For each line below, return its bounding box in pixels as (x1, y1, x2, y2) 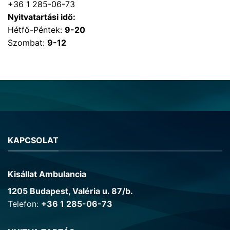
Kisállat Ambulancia (8, 169, 86, 180)
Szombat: (8, 37, 47, 48)
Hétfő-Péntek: (8, 24, 65, 35)
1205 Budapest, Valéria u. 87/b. (8, 186, 133, 197)
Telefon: (8, 199, 41, 209)
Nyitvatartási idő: (8, 11, 75, 22)
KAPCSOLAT (8, 135, 59, 145)
